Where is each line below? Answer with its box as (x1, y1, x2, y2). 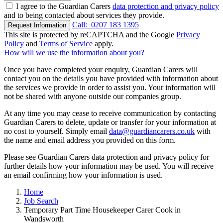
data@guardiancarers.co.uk (109, 127, 195, 136)
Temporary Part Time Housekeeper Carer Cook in (24, 206, 181, 215)
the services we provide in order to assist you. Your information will (4, 83, 216, 92)
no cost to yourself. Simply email (4, 127, 109, 136)
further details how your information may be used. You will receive (4, 162, 214, 171)
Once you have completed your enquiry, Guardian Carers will (4, 65, 198, 74)
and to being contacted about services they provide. (4, 11, 164, 20)
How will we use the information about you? (4, 48, 144, 57)
